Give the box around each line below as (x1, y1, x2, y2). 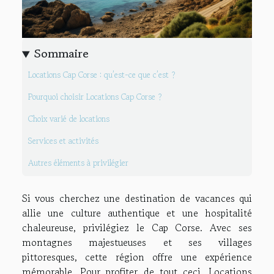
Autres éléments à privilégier (28, 157, 131, 169)
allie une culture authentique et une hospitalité (22, 205, 252, 220)
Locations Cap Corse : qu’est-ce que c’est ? (28, 68, 176, 81)
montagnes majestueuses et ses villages (22, 234, 252, 250)
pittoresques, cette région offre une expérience (22, 249, 252, 264)
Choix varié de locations (28, 113, 109, 125)
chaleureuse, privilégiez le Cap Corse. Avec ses (22, 220, 252, 235)
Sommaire (34, 45, 89, 62)
